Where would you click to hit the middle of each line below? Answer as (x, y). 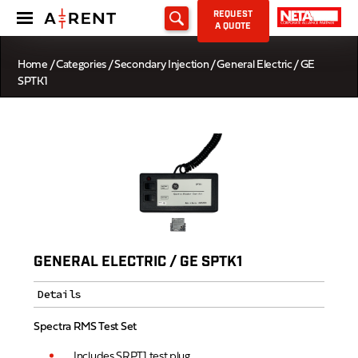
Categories (81, 65)
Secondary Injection (162, 65)
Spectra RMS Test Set (85, 328)
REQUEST (233, 14)
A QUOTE (233, 26)
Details (59, 294)
